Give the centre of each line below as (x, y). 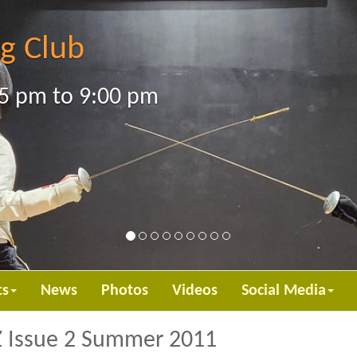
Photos (125, 290)
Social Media (284, 290)
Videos (195, 290)
